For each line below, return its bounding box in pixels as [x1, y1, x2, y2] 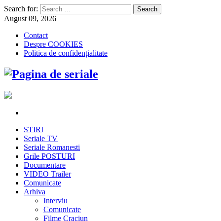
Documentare [24, 160, 66, 169]
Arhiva [24, 187, 45, 196]
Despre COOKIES [24, 40, 83, 48]
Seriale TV [24, 134, 58, 143]
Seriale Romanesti [24, 143, 80, 151]
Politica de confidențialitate [24, 49, 108, 57]
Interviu [43, 196, 68, 205]
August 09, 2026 [4, 14, 56, 23]
